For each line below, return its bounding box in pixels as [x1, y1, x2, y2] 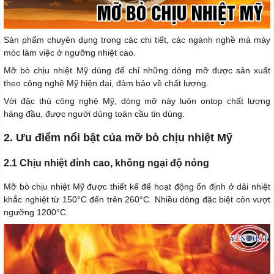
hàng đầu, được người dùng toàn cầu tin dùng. [4, 109, 185, 119]
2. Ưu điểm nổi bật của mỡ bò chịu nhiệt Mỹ [4, 131, 232, 144]
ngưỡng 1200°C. [4, 207, 68, 218]
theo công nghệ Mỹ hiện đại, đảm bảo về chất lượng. [4, 78, 209, 89]
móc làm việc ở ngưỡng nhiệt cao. [4, 48, 136, 58]
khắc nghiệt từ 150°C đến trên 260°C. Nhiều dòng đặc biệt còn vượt [4, 194, 270, 205]
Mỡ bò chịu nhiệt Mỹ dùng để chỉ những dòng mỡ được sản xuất [4, 65, 270, 76]
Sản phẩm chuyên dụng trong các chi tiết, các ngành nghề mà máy [4, 35, 270, 45]
